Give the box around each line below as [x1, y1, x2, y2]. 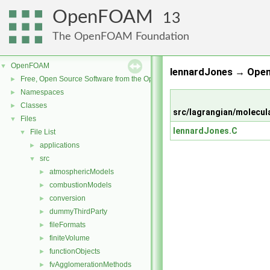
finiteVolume [49, 234, 90, 242]
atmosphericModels [49, 168, 114, 176]
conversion [49, 194, 86, 202]
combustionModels [49, 181, 111, 189]
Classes [20, 101, 47, 110]
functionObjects [49, 247, 100, 256]
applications [40, 141, 80, 149]
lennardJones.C [173, 125, 237, 136]
